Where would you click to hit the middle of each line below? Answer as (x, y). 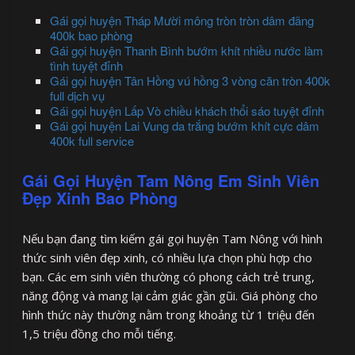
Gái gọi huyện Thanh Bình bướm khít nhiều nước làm (187, 50)
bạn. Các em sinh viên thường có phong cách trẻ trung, (169, 276)
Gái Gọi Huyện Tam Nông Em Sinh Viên (171, 180)
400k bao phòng (92, 35)
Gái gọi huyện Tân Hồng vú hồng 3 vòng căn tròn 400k (191, 80)
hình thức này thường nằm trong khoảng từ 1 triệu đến (169, 314)
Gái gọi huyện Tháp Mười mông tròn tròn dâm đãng (182, 20)
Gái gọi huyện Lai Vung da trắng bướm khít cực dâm (185, 125)
